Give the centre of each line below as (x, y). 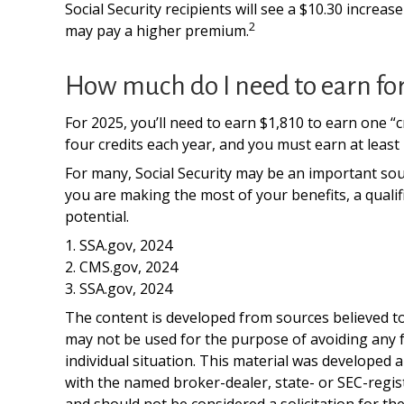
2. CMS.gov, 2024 (121, 267)
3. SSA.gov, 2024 (119, 289)
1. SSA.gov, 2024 (119, 245)
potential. (97, 216)
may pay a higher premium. (157, 31)
